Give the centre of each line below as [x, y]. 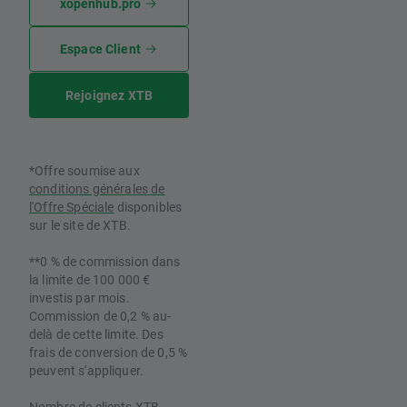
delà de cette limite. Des [96, 334]
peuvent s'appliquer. [87, 371]
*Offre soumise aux [84, 171]
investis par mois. [79, 298]
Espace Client [100, 49]
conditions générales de [97, 189]
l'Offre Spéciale [72, 207]
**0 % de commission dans [105, 262]
